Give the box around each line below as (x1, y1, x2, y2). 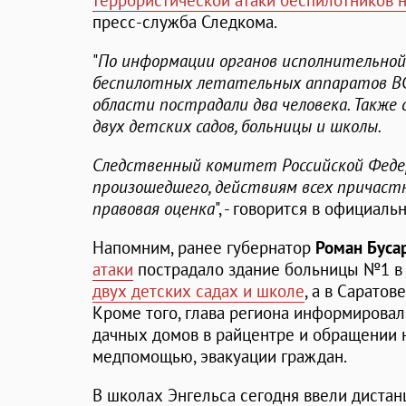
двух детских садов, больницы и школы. (92, 115, 382, 138)
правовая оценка (92, 198, 215, 220)
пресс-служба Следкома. (92, 11, 277, 34)
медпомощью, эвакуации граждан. (92, 345, 347, 368)
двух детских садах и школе (92, 280, 304, 303)
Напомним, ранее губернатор (92, 237, 315, 259)
